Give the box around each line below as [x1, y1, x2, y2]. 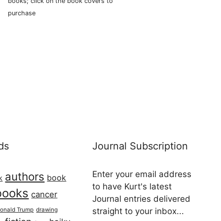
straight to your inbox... [92, 206, 184, 217]
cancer [31, 189, 58, 200]
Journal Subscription [92, 140, 188, 152]
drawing [36, 206, 58, 214]
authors [5, 170, 45, 184]
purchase [8, 9, 36, 17]
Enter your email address [92, 169, 192, 180]
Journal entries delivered [92, 194, 191, 204]
